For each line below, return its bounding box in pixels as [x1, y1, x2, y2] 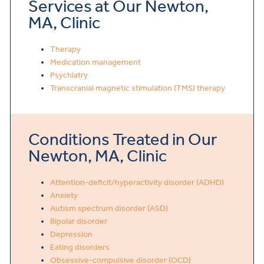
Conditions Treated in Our [28, 129, 217, 150]
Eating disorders [49, 242, 110, 253]
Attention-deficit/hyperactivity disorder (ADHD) [49, 177, 224, 188]
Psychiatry [49, 70, 88, 80]
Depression [49, 229, 93, 240]
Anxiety [49, 190, 78, 201]
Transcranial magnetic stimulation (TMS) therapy [49, 82, 225, 93]
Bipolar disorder [49, 216, 107, 227]
